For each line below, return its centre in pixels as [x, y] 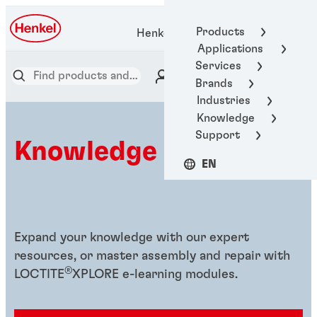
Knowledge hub [113, 152]
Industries [223, 101]
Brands [214, 83]
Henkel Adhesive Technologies [215, 34]
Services [218, 66]
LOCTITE [39, 275]
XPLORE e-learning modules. [155, 275]
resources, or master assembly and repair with [152, 256]
